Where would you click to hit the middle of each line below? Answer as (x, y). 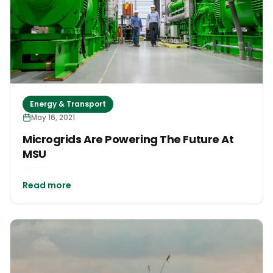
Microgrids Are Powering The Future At (128, 139)
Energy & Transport (68, 104)
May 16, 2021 (53, 117)
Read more (47, 185)
